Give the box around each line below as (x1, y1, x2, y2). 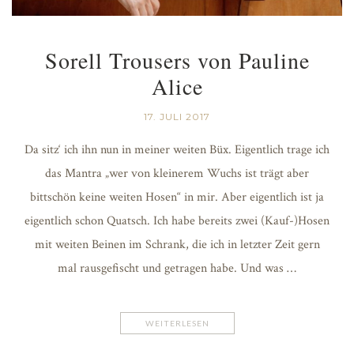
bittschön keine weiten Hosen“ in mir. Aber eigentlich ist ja (30, 188, 324, 205)
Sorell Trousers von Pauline (44, 44, 310, 75)
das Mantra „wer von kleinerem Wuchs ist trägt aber (45, 164, 309, 182)
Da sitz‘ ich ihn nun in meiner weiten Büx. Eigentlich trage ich (24, 141, 330, 158)
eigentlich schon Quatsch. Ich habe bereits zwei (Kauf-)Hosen (24, 212, 330, 229)
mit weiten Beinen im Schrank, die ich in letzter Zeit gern (34, 235, 320, 253)
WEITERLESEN (145, 318, 209, 328)
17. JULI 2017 (144, 110, 210, 122)
